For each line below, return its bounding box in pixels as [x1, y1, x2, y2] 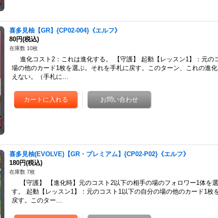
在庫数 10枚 [9, 45, 38, 51]
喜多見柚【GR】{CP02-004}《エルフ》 [9, 27, 121, 34]
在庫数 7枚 [9, 169, 36, 175]
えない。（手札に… [12, 73, 69, 80]
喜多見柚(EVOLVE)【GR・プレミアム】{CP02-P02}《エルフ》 [9, 150, 190, 158]
